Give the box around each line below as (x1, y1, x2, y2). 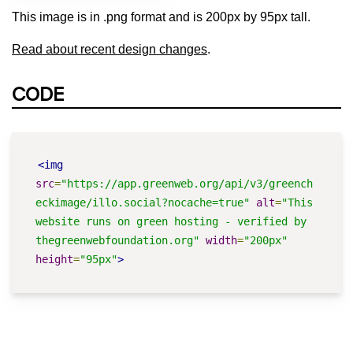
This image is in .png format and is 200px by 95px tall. (12, 9, 310, 24)
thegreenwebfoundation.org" (35, 233, 199, 247)
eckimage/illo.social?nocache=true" (35, 195, 250, 209)
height (35, 252, 73, 266)
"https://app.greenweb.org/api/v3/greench (61, 176, 313, 190)
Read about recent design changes (12, 42, 207, 56)
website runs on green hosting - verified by (35, 214, 307, 228)
